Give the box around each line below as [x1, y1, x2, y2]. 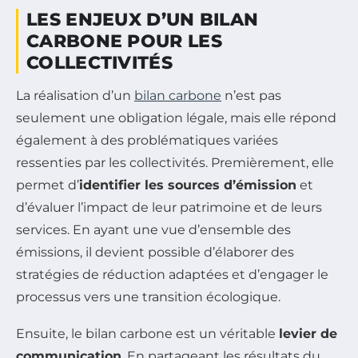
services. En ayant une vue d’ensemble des [16, 221, 291, 237]
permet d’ [16, 177, 79, 193]
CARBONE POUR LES [26, 30, 222, 52]
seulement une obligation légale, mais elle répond [16, 109, 336, 125]
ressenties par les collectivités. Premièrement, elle [16, 154, 334, 170]
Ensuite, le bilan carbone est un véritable [16, 325, 279, 341]
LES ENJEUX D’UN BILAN [26, 8, 259, 30]
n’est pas [221, 87, 281, 103]
